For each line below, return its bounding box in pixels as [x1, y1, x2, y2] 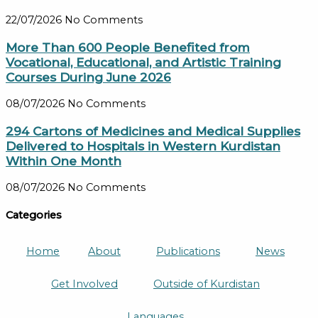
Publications [156, 245, 220, 258]
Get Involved [51, 278, 118, 291]
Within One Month [6, 153, 121, 169]
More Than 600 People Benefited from [6, 40, 250, 55]
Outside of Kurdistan [153, 278, 260, 291]
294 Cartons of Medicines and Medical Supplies [6, 124, 300, 139]
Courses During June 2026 [6, 70, 171, 85]
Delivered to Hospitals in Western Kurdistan [6, 138, 280, 154]
